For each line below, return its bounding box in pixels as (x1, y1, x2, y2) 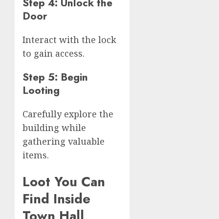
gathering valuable (22, 135, 105, 148)
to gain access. (22, 47, 85, 59)
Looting (22, 83, 60, 98)
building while (22, 122, 86, 134)
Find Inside (22, 189, 90, 208)
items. (22, 149, 49, 161)
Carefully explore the (22, 108, 113, 120)
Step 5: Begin (22, 69, 88, 85)
